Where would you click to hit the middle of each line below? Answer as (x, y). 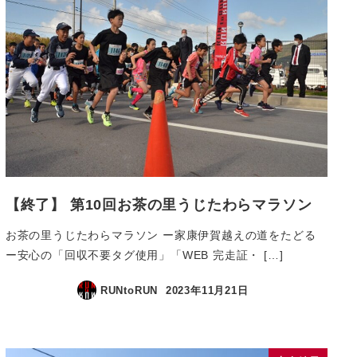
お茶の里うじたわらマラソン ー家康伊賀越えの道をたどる (161, 235)
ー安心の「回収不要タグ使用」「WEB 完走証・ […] (144, 255)
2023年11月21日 (207, 290)
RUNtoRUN (129, 290)
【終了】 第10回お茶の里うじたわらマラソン (159, 205)
